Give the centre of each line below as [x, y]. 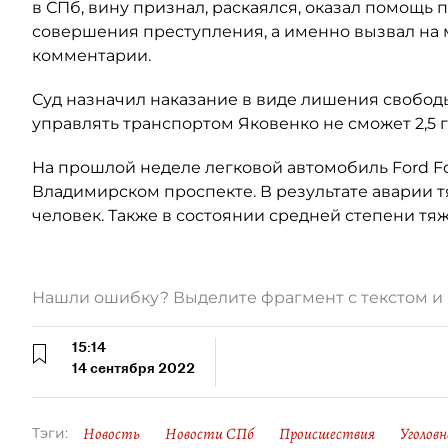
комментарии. [91, 55]
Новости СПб [209, 434]
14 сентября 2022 [133, 368]
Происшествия [327, 434]
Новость [111, 434]
